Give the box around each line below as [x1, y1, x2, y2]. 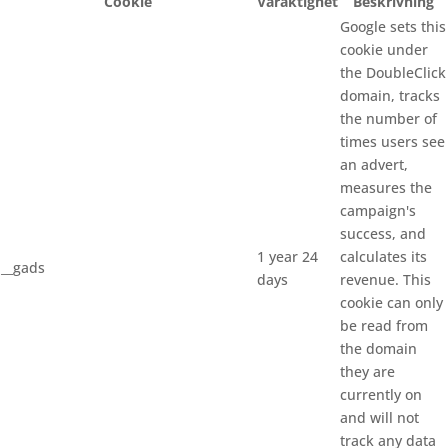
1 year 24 [257, 247, 318, 267]
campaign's [340, 201, 416, 221]
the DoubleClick [340, 63, 446, 83]
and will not [340, 408, 419, 428]
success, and [340, 224, 426, 244]
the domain [340, 339, 417, 359]
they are [340, 362, 395, 382]
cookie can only [340, 293, 443, 313]
